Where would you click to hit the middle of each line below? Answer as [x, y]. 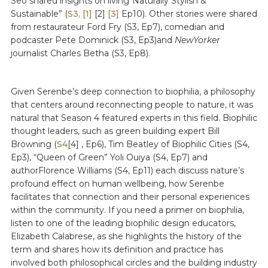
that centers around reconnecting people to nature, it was [132, 105]
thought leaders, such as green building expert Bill [115, 131]
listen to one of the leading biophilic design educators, [123, 223]
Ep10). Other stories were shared [188, 14]
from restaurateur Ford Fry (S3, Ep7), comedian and [117, 27]
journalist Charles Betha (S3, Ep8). [80, 53]
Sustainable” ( [39, 14]
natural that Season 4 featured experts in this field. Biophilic [134, 118]
